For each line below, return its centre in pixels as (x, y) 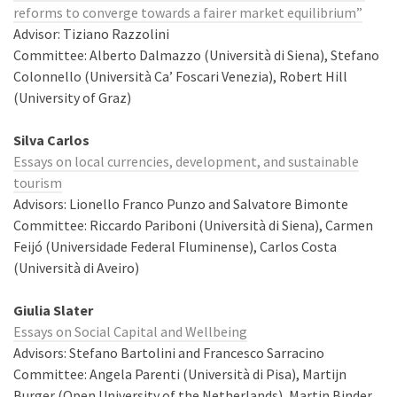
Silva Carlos (51, 140)
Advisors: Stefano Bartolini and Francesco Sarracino (169, 353)
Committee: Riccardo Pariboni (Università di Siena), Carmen (193, 225)
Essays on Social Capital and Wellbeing (130, 331)
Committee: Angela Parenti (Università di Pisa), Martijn (180, 374)
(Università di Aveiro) (76, 268)
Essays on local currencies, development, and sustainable (186, 161)
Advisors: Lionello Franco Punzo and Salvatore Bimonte (181, 204)
